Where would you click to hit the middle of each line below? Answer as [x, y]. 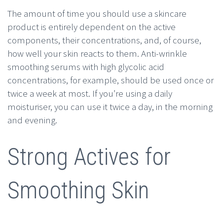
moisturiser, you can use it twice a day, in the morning [110, 106]
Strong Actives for [89, 156]
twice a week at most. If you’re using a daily [90, 93]
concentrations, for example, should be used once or [110, 80]
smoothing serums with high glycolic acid [86, 66]
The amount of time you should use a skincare [97, 13]
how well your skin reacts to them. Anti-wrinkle [97, 53]
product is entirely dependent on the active [92, 26]
